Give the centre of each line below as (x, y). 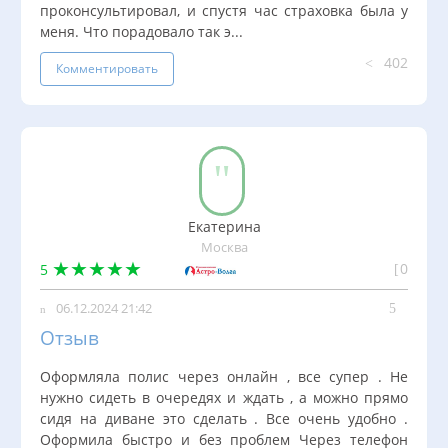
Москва (224, 247)
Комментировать (107, 68)
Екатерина (224, 226)
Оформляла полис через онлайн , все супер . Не (224, 377)
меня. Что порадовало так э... (141, 31)
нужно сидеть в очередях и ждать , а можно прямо (224, 398)
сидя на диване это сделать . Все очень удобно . (224, 419)
